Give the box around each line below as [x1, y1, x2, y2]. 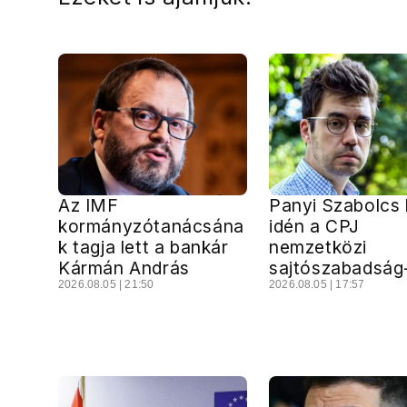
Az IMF [58, 194, 119, 217]
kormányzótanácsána [58, 215, 244, 238]
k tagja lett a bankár [58, 236, 229, 259]
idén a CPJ [269, 215, 360, 238]
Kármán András [58, 257, 190, 280]
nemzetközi [269, 236, 367, 259]
